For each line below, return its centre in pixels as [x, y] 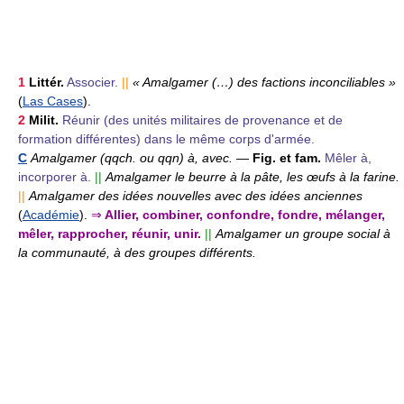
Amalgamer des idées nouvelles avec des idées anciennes [196, 195]
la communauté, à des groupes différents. [137, 252]
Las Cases [53, 101]
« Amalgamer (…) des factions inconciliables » [264, 82]
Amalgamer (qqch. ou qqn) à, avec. [132, 157]
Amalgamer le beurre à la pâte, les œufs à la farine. [252, 176]
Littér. [46, 82]
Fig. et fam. [287, 157]
